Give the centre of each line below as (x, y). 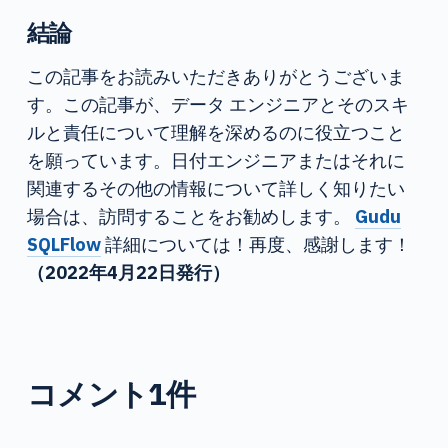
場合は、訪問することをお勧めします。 (190, 215)
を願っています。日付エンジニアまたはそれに (215, 159)
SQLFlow (63, 243)
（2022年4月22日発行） (128, 271)
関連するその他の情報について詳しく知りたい (215, 187)
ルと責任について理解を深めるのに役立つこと (215, 131)
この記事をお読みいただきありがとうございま (215, 75)
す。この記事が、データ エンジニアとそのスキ (217, 103)
